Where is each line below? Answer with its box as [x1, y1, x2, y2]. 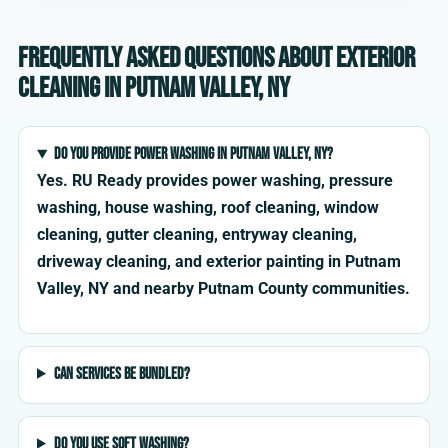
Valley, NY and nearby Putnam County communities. [37, 279, 410, 299]
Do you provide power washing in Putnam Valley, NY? [53, 145, 333, 165]
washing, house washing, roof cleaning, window [37, 198, 379, 218]
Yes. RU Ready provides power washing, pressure [37, 171, 393, 191]
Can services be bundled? [53, 364, 190, 384]
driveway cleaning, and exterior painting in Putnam [37, 252, 401, 272]
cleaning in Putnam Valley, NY [18, 72, 290, 106]
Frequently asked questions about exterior [18, 42, 415, 76]
